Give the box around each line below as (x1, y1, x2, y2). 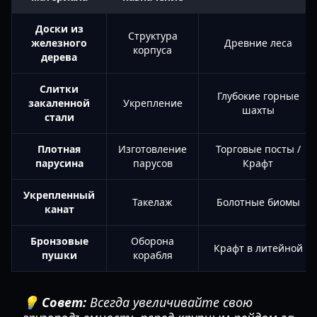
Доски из (35, 22, 83, 35)
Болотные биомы (216, 195, 300, 209)
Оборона (131, 234, 174, 248)
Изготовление (118, 142, 187, 156)
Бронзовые (30, 234, 88, 248)
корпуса (133, 43, 172, 57)
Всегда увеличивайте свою (86, 294, 253, 311)
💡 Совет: (23, 294, 86, 311)
